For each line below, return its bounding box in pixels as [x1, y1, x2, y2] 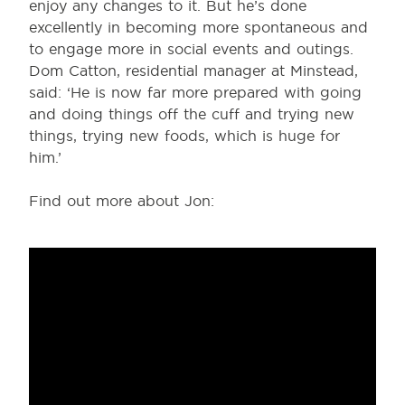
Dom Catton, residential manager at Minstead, [29, 61, 358, 80]
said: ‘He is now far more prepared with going [29, 83, 362, 102]
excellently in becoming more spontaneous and [29, 18, 368, 37]
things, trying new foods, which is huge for [29, 127, 340, 146]
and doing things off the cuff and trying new [29, 105, 354, 124]
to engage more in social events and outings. [29, 40, 353, 59]
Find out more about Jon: [29, 192, 214, 211]
